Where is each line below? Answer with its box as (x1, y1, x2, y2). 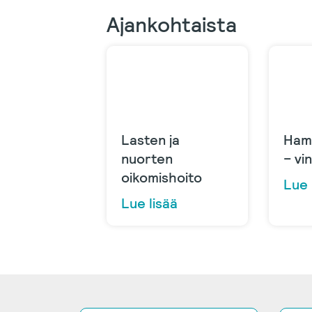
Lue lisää (121, 194, 178, 212)
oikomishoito (121, 168, 202, 187)
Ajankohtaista (107, 11, 237, 38)
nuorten (121, 149, 173, 168)
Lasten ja (121, 130, 180, 149)
